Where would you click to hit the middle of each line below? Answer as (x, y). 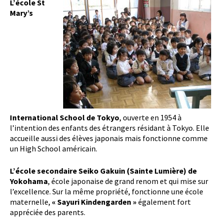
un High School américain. (54, 148)
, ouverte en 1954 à (150, 117)
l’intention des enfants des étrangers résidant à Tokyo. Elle (110, 128)
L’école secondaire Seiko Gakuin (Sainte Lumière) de (103, 171)
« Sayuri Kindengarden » (93, 202)
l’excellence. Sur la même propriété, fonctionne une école (107, 191)
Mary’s (21, 13)
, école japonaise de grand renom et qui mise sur (128, 181)
